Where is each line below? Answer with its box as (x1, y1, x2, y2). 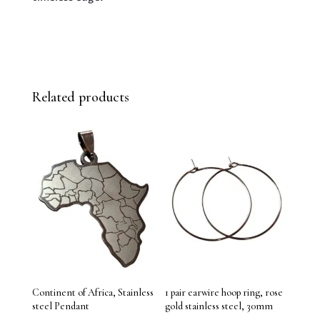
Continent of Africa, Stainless (31, 286, 154, 299)
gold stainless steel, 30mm (165, 300, 274, 313)
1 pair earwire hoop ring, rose (165, 286, 284, 299)
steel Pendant (31, 300, 89, 313)
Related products (31, 88, 129, 106)
